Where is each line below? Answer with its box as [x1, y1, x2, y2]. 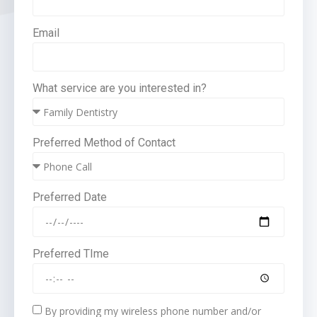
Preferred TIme [33, 247, 109, 261]
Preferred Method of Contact [33, 136, 175, 150]
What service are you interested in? [33, 81, 207, 96]
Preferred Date [33, 190, 107, 204]
